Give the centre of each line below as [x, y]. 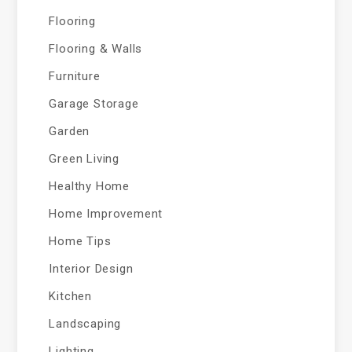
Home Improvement [106, 214]
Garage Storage [94, 104]
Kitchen [71, 296]
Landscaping [85, 324]
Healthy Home [90, 186]
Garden [70, 131]
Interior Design [91, 269]
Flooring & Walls [96, 49]
